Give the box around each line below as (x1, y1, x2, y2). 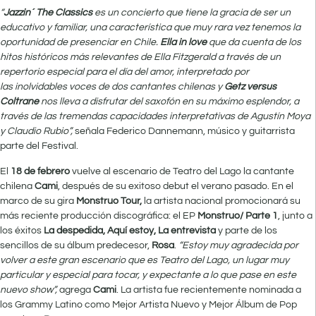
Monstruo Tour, (76, 195, 144, 206)
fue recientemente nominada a (164, 284, 301, 295)
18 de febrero (11, 166, 72, 176)
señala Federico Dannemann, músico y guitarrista (73, 126, 295, 137)
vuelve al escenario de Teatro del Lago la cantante (72, 166, 294, 176)
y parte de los (218, 225, 277, 236)
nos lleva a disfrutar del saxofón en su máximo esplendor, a (41, 97, 299, 107)
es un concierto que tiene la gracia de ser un (95, 8, 291, 18)
